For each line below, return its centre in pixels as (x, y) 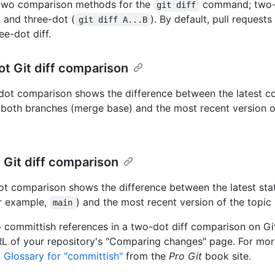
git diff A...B (113, 20)
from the (146, 256)
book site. (227, 256)
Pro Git (185, 256)
